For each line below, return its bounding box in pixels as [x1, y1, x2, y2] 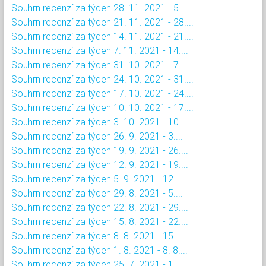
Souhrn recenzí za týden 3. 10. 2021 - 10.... [11, 116, 188, 128]
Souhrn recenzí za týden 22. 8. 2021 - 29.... [11, 201, 188, 213]
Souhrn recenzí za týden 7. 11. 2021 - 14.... [11, 45, 188, 56]
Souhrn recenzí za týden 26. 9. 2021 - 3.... [11, 130, 183, 142]
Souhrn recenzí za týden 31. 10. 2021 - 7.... [11, 59, 188, 71]
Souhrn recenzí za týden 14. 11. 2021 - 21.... [11, 30, 194, 42]
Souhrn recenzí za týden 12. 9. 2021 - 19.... [11, 159, 188, 170]
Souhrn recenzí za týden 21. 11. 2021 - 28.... [11, 16, 194, 28]
